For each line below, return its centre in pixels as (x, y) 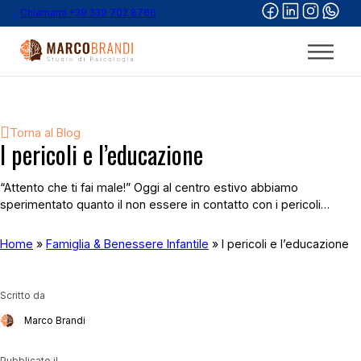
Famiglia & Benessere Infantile (127, 244)
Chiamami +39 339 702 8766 (88, 12)
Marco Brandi (55, 320)
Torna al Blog (45, 132)
